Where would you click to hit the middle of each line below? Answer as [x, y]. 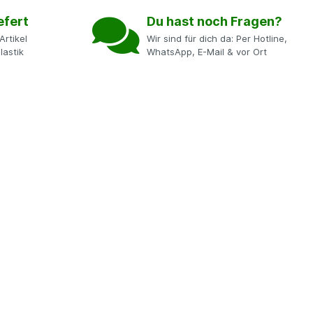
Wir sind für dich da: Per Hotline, [217, 38]
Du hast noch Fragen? [214, 21]
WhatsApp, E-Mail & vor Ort [207, 52]
